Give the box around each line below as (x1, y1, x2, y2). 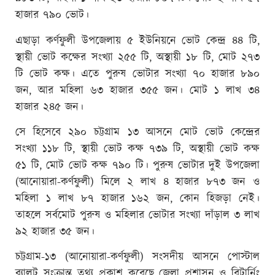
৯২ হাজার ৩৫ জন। (15, 223, 95, 240)
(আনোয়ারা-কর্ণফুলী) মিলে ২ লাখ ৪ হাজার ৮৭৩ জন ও (15, 174, 260, 190)
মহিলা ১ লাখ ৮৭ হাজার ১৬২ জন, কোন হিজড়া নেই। (15, 190, 260, 207)
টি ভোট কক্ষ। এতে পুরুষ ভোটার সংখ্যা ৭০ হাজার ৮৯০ (15, 66, 260, 82)
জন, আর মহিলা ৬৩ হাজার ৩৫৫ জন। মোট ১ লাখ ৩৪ (15, 82, 260, 99)
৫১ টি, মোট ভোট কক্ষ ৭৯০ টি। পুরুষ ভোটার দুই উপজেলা (15, 157, 260, 174)
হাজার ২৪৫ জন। (15, 99, 83, 115)
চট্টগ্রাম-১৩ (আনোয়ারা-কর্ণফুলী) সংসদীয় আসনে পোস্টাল (15, 249, 260, 266)
